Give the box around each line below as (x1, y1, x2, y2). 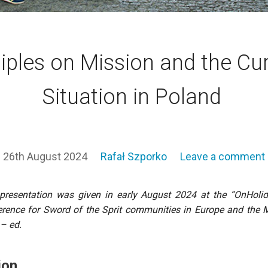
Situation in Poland (41, 84, 227, 110)
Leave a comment (180, 150, 265, 163)
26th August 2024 (3, 150, 87, 163)
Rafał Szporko (100, 150, 167, 163)
